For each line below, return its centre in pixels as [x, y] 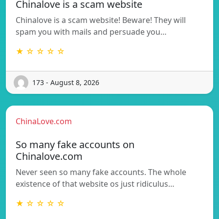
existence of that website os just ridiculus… [95, 184]
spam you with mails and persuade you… [91, 32]
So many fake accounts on [75, 144]
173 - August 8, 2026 [66, 83]
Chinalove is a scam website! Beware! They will [101, 20]
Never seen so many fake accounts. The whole [101, 172]
